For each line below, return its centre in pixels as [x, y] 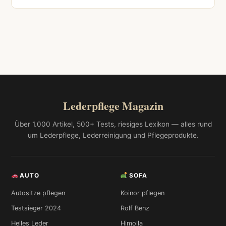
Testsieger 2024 [36, 208]
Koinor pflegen [142, 193]
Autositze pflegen [38, 193]
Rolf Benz [135, 208]
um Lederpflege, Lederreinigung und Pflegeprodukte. [113, 135]
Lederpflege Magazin [113, 106]
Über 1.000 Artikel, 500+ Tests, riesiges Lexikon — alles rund [113, 124]
